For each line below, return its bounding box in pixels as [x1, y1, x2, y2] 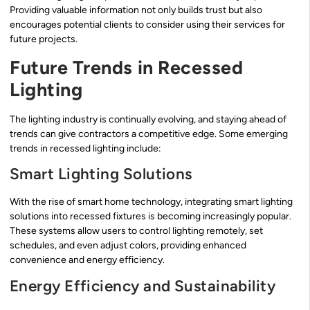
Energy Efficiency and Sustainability [10, 276, 276, 295]
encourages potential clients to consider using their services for [10, 19, 285, 31]
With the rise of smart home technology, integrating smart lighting [10, 196, 293, 208]
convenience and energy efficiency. [10, 254, 165, 266]
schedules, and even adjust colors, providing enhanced [10, 239, 246, 252]
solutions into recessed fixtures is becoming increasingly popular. [10, 210, 291, 223]
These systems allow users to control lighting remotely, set [10, 225, 263, 237]
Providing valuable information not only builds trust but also [10, 4, 262, 17]
